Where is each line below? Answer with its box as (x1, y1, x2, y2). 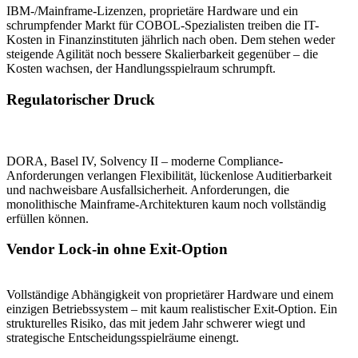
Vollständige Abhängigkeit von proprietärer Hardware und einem (6, 288, 333, 302)
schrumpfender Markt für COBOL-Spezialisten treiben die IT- (6, 18, 319, 33)
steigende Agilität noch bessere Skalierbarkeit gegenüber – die (6, 47, 318, 62)
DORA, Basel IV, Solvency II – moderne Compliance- (6, 153, 283, 168)
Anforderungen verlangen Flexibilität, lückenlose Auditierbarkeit (6, 168, 332, 182)
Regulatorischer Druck (6, 90, 155, 108)
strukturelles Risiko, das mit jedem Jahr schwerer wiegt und (6, 316, 305, 331)
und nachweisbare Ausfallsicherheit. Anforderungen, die (6, 182, 289, 197)
